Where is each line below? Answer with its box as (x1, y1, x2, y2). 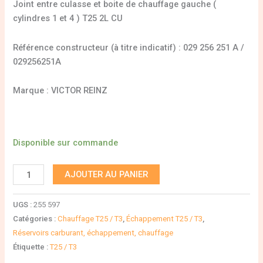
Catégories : (13, 214, 58, 224)
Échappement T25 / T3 (126, 214, 203, 224)
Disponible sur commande (13, 137, 119, 148)
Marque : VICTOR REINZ (13, 85, 108, 96)
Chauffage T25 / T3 (58, 214, 123, 224)
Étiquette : (13, 242, 50, 252)
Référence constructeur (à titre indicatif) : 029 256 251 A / (13, 42, 245, 53)
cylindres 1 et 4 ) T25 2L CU (13, 13, 123, 24)
